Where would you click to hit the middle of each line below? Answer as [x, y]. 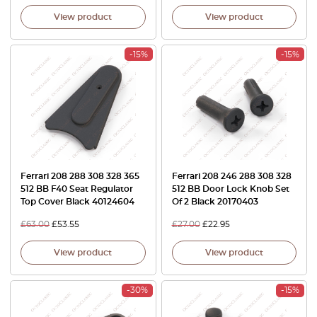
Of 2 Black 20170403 [215, 202]
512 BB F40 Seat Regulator [77, 189]
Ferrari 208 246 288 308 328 [231, 176]
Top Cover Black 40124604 [77, 202]
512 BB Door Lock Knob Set [230, 189]
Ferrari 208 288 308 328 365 [80, 176]
